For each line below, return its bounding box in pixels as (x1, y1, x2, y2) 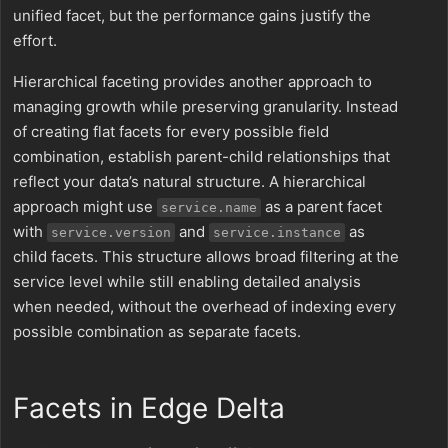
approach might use (13, 197, 157, 216)
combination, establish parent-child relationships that (13, 147, 390, 166)
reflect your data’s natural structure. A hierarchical (13, 172, 366, 191)
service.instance (213, 225, 341, 240)
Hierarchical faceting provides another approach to (13, 72, 372, 91)
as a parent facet (261, 197, 382, 216)
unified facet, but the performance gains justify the (13, 6, 371, 25)
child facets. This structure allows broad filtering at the (13, 247, 399, 266)
